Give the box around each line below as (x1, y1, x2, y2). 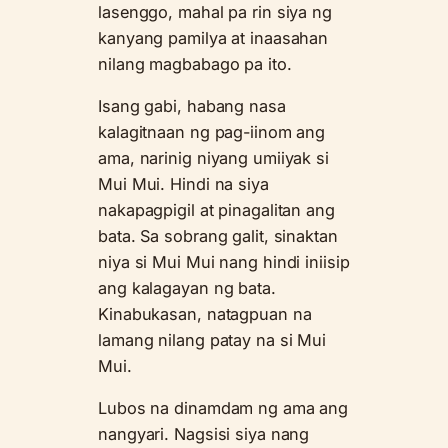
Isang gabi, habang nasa (98, 96, 286, 117)
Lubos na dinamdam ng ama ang (98, 398, 349, 419)
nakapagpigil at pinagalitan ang (98, 200, 335, 221)
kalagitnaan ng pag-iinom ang (98, 122, 326, 143)
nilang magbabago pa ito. (98, 53, 292, 74)
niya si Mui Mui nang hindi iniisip (98, 252, 350, 273)
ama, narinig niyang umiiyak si (98, 148, 329, 169)
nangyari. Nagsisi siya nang (98, 424, 310, 445)
